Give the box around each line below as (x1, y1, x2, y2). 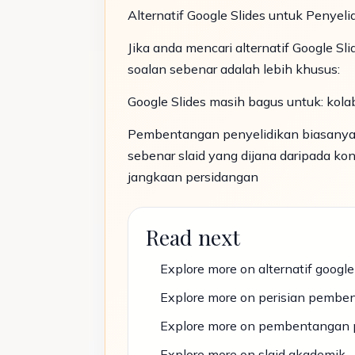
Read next (146, 223, 240, 251)
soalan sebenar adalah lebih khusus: (128, 61, 340, 77)
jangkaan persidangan (128, 169, 258, 185)
